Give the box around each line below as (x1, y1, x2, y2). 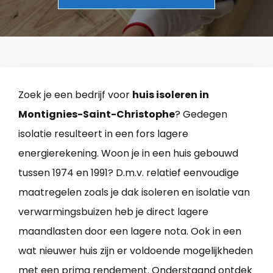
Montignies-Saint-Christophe (18, 107, 175, 121)
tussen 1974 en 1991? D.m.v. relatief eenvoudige (18, 165, 239, 180)
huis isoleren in (132, 87, 209, 102)
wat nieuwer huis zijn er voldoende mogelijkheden (18, 243, 253, 258)
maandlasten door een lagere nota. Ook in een (18, 224, 241, 238)
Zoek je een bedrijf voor (18, 87, 132, 102)
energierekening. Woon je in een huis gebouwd (18, 146, 238, 160)
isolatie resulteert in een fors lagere (18, 126, 188, 141)
